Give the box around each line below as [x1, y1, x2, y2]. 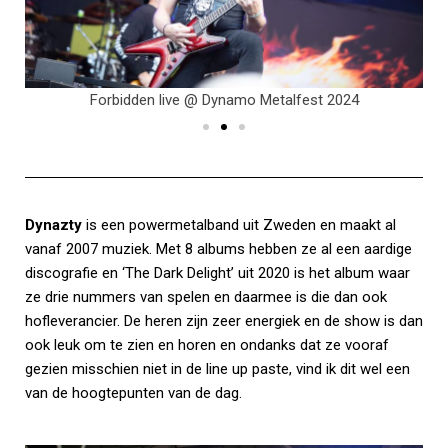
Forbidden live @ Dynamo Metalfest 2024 [89, 91, 359, 110]
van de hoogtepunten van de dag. [25, 384, 242, 403]
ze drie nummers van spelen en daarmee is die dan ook [25, 288, 387, 307]
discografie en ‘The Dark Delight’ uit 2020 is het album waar [25, 264, 410, 283]
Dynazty [25, 216, 82, 235]
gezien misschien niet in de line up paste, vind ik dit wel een [25, 360, 410, 379]
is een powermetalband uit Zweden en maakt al [82, 216, 396, 235]
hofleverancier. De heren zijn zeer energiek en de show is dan [25, 312, 423, 331]
